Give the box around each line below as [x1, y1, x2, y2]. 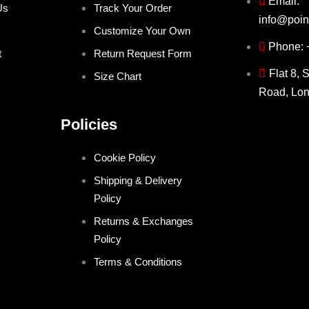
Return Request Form [94, 48, 192, 60]
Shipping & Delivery [94, 175, 183, 187]
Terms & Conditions [94, 256, 183, 268]
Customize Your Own [94, 25, 191, 37]
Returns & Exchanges [94, 215, 194, 228]
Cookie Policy [94, 152, 157, 164]
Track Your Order [94, 2, 172, 14]
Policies [61, 116, 118, 134]
